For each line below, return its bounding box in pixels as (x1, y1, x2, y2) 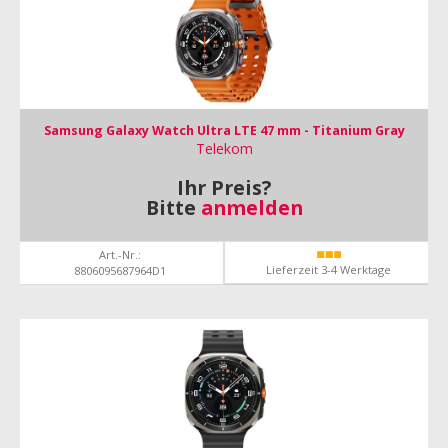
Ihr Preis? (177, 174, 271, 201)
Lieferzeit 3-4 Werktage (266, 262, 391, 277)
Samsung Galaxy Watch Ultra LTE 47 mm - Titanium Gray (43, 122, 405, 139)
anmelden (200, 194, 303, 221)
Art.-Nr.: (98, 247, 141, 262)
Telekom (195, 139, 253, 158)
